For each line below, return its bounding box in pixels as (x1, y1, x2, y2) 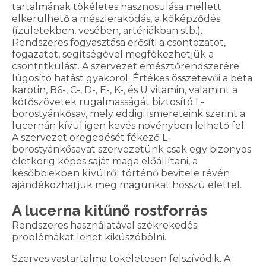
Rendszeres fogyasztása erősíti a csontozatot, (12, 37, 226, 49)
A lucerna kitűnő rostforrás (12, 201, 207, 220)
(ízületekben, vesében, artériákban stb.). (12, 25, 202, 37)
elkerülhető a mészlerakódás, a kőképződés (12, 13, 220, 25)
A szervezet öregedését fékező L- (12, 132, 171, 144)
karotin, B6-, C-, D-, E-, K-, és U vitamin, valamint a (12, 84, 237, 96)
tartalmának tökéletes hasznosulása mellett (12, 1, 221, 13)
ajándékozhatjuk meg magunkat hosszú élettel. (12, 179, 242, 191)
